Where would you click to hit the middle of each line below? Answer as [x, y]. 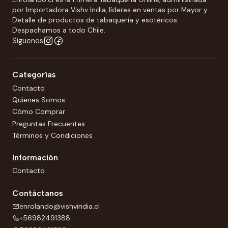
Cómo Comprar [39, 112]
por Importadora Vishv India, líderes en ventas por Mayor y [110, 10]
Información [35, 158]
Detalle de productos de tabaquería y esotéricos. [95, 20]
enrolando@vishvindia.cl [60, 206]
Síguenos [28, 41]
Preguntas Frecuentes [49, 123]
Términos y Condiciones [52, 136]
